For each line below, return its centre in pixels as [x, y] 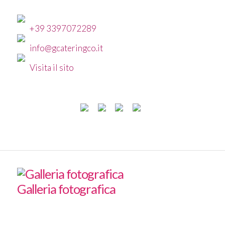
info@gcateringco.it [66, 48]
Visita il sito [51, 67]
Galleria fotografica [66, 189]
